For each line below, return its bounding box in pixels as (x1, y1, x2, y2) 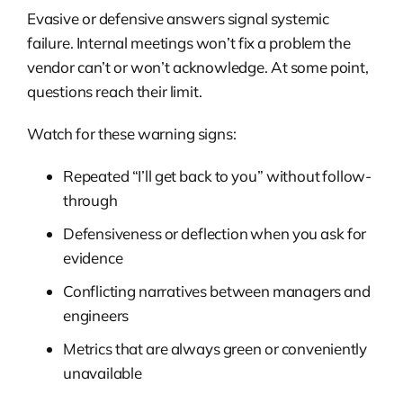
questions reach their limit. (27, 81, 202, 101)
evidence (63, 247, 123, 267)
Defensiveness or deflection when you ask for (63, 223, 367, 243)
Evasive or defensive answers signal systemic (27, 8, 329, 28)
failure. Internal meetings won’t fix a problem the (27, 32, 351, 52)
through (63, 190, 118, 210)
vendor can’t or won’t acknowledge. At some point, (27, 57, 369, 76)
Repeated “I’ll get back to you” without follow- (63, 166, 372, 185)
